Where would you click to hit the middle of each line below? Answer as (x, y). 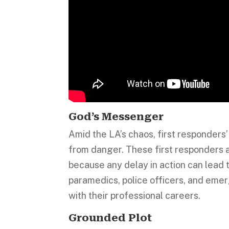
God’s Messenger (116, 116)
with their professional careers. (136, 195)
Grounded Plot (110, 217)
